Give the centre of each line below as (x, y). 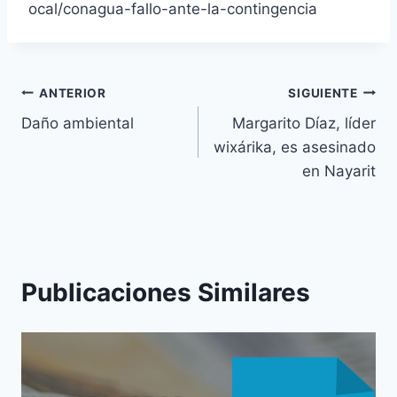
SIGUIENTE (323, 93)
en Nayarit (339, 171)
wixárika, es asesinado (295, 148)
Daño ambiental (78, 124)
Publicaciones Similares (166, 293)
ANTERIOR (73, 93)
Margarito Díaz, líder (304, 124)
